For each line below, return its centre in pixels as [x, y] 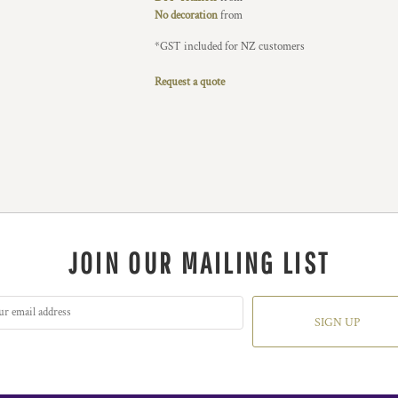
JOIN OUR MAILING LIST [199, 263]
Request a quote [190, 82]
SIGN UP [337, 323]
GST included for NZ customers [232, 47]
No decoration [186, 16]
